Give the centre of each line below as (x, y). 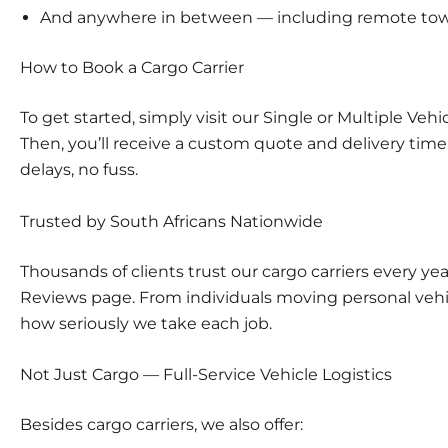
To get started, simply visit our (141, 117)
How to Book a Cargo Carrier (132, 67)
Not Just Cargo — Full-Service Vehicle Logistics (206, 375)
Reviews (53, 297)
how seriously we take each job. (146, 323)
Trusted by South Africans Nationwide (171, 221)
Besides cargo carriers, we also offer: (161, 425)
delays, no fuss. (79, 169)
